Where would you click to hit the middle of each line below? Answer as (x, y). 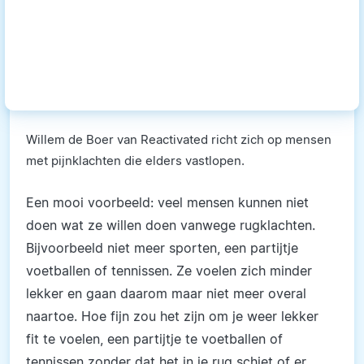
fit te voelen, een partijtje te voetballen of (154, 338)
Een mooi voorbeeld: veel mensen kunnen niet (167, 202)
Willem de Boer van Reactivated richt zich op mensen (179, 139)
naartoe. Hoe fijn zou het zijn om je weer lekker (172, 316)
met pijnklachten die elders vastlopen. (135, 160)
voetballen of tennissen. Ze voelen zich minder (169, 270)
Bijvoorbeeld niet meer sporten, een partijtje (162, 247)
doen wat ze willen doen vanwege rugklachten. (171, 225)
